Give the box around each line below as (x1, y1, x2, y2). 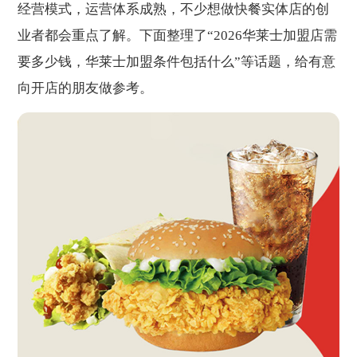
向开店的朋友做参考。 (18, 80, 154, 96)
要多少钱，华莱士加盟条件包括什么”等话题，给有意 (18, 53, 336, 69)
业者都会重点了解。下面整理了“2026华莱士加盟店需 (18, 27, 338, 43)
